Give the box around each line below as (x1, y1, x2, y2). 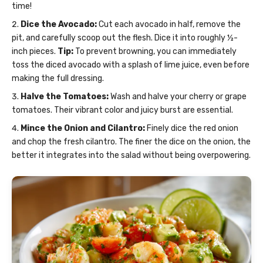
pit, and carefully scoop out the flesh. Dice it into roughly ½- (12, 32, 238, 43)
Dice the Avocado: (21, 19, 97, 29)
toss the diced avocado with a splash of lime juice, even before (12, 59, 249, 70)
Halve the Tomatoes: (21, 91, 109, 102)
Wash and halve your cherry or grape (109, 91, 247, 102)
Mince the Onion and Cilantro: (21, 123, 145, 133)
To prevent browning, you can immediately (73, 46, 237, 56)
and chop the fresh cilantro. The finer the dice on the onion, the (12, 136, 251, 147)
